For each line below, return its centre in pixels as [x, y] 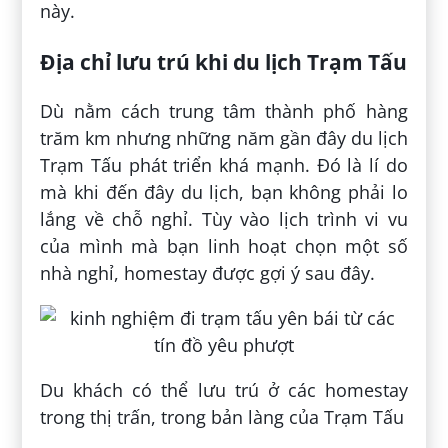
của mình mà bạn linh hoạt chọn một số [224, 245]
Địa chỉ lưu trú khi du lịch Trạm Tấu [224, 61]
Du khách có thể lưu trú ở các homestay [224, 389]
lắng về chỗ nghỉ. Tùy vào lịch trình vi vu [224, 218]
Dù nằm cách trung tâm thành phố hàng [224, 110]
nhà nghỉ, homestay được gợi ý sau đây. [208, 272]
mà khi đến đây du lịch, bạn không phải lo [224, 191]
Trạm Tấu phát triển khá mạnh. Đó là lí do [224, 164]
